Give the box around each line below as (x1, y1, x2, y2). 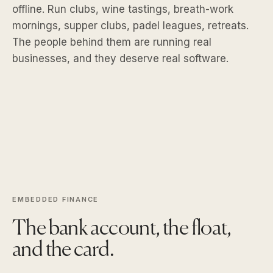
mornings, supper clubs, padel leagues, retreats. (12, 19, 249, 32)
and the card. (12, 240, 115, 261)
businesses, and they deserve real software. (12, 52, 229, 65)
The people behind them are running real (12, 36, 211, 49)
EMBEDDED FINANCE (12, 195, 99, 204)
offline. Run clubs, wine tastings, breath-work (12, 3, 233, 16)
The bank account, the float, (12, 219, 232, 240)
